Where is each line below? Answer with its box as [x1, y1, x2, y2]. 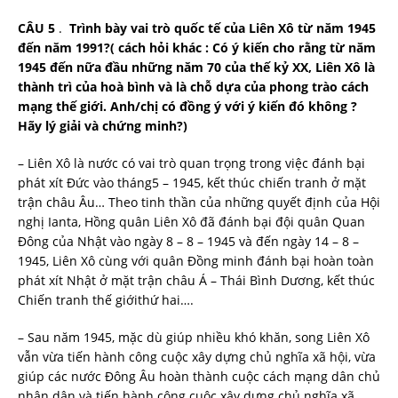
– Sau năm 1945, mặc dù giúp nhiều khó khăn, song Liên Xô [18, 328, 370, 346]
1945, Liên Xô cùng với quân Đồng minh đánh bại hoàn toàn [18, 251, 374, 269]
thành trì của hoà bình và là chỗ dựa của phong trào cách [18, 77, 369, 95]
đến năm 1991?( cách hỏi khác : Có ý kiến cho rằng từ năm [18, 38, 376, 56]
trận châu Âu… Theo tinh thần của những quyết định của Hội [18, 193, 380, 211]
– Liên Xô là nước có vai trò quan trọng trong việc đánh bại [18, 154, 365, 171]
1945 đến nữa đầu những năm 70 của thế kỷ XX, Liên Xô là [18, 58, 375, 76]
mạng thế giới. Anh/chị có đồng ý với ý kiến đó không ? [18, 97, 357, 115]
